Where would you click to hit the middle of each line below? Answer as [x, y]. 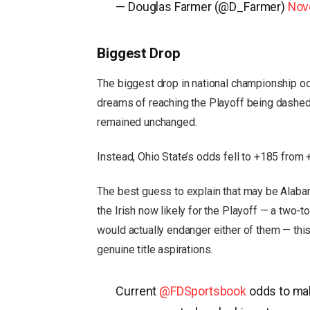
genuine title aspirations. [155, 249]
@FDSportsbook [203, 291]
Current [138, 291]
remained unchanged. [147, 122]
